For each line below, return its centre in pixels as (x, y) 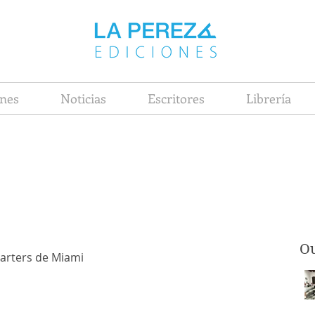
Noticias (83, 98)
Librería (268, 98)
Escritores (176, 98)
